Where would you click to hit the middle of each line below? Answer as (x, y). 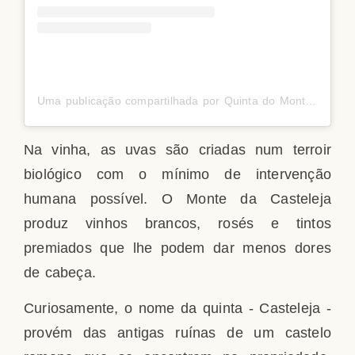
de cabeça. (60, 272)
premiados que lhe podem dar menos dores (177, 248)
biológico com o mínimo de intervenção (177, 174)
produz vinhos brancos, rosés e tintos (177, 223)
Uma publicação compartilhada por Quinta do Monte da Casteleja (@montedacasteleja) (311, 101)
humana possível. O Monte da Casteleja (177, 198)
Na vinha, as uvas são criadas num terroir (177, 149)
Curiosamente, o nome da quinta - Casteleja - (177, 309)
